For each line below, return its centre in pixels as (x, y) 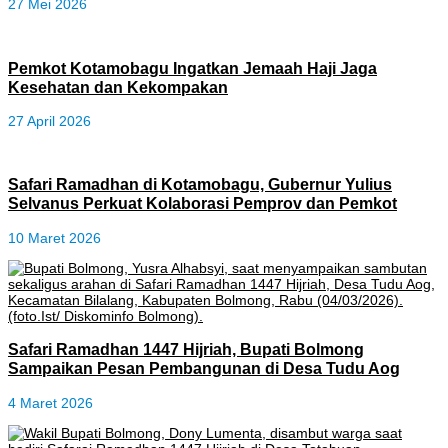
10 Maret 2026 (54, 237)
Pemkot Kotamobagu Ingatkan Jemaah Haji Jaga (192, 67)
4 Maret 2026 (50, 402)
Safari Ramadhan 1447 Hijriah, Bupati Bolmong (186, 349)
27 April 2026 (49, 121)
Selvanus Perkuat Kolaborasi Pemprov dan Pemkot (202, 203)
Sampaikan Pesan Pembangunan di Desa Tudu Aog (204, 368)
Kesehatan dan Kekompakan (118, 86)
